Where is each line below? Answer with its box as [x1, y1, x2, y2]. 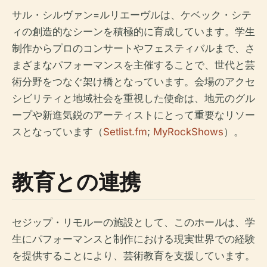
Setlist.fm [103, 125, 147, 138]
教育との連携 [12, 166, 141, 196]
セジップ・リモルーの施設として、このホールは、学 [12, 216, 255, 228]
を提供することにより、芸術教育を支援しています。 [12, 249, 255, 262]
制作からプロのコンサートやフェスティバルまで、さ [12, 42, 255, 54]
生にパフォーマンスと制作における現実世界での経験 [12, 232, 255, 245]
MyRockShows [153, 125, 223, 138]
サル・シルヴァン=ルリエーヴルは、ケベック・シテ [12, 8, 252, 21]
